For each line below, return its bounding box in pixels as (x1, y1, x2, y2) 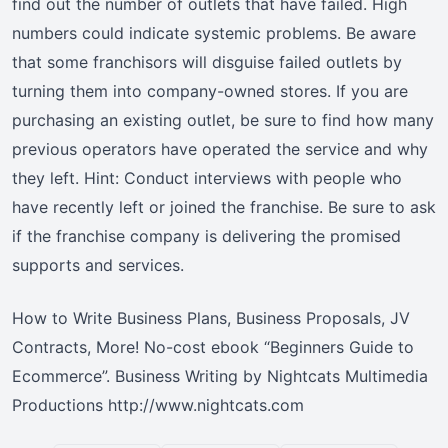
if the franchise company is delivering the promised (12, 226, 401, 247)
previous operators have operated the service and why (12, 139, 428, 160)
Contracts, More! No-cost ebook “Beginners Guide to (12, 337, 414, 358)
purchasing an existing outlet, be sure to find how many (12, 110, 434, 131)
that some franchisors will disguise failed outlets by (12, 52, 402, 73)
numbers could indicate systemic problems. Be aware (12, 23, 416, 44)
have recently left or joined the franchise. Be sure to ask (12, 197, 436, 218)
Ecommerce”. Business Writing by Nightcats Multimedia (12, 366, 428, 387)
